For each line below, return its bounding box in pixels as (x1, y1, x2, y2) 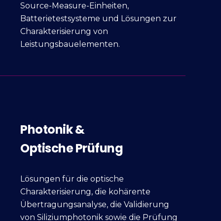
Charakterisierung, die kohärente (20, 186, 151, 196)
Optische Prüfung (20, 140, 123, 156)
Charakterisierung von (20, 26, 109, 36)
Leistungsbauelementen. (20, 39, 120, 49)
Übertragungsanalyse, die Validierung (20, 199, 170, 209)
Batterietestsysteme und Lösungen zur (20, 13, 177, 23)
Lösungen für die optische (20, 174, 124, 184)
